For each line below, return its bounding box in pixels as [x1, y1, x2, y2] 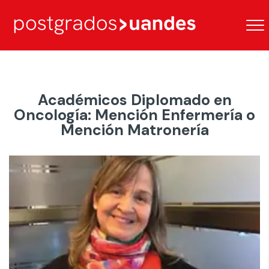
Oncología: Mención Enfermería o [14, 105, 255, 125]
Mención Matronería [60, 120, 209, 140]
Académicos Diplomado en [37, 90, 232, 110]
